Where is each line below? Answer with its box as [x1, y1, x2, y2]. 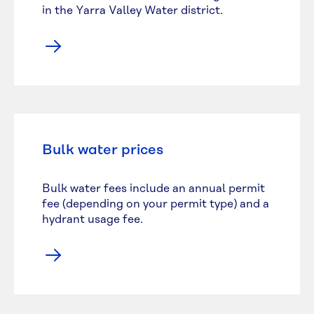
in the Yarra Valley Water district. [42, 4, 223, 17]
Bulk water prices [42, 142, 163, 158]
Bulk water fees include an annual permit [42, 182, 265, 195]
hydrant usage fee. [42, 213, 143, 226]
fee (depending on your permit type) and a [42, 198, 269, 210]
